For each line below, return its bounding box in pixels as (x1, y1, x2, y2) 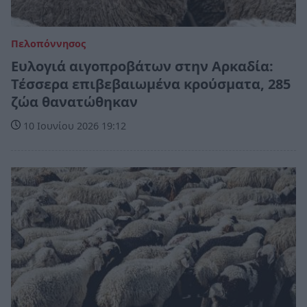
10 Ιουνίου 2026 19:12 (21, 119, 126, 133)
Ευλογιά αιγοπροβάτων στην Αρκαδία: (11, 57, 273, 76)
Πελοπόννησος (11, 37, 86, 51)
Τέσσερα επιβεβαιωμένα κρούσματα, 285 (11, 75, 291, 94)
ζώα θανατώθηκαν (11, 93, 138, 112)
